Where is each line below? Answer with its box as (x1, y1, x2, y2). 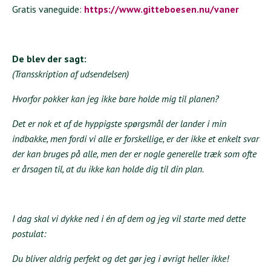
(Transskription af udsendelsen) (12, 68, 129, 80)
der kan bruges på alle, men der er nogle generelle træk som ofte (12, 148, 256, 160)
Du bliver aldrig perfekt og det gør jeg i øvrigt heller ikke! (12, 252, 229, 265)
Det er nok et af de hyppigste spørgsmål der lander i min (12, 117, 226, 130)
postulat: (12, 227, 46, 240)
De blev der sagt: (12, 53, 87, 65)
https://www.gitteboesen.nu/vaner (84, 3, 239, 16)
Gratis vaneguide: (12, 3, 84, 16)
